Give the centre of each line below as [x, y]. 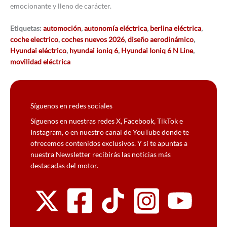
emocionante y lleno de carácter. [61, 6]
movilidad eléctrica [40, 62]
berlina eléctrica [176, 28]
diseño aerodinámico [161, 40]
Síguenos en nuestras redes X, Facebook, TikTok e [107, 121]
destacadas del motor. [64, 166]
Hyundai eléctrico [38, 51]
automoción [62, 28]
